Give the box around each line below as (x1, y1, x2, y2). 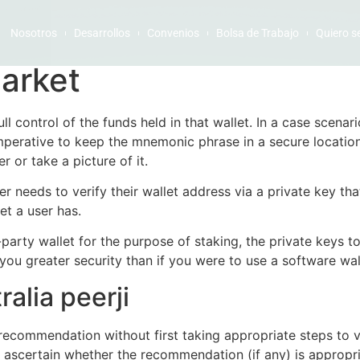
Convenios (146, 27, 199, 39)
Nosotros (10, 27, 57, 39)
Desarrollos (73, 27, 130, 39)
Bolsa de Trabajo (215, 27, 299, 39)
